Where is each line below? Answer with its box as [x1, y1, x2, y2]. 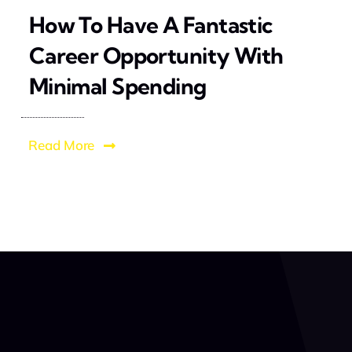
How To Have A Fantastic [28, 11, 273, 39]
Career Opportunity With [28, 42, 284, 70]
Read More [28, 137, 95, 154]
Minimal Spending [28, 72, 207, 101]
